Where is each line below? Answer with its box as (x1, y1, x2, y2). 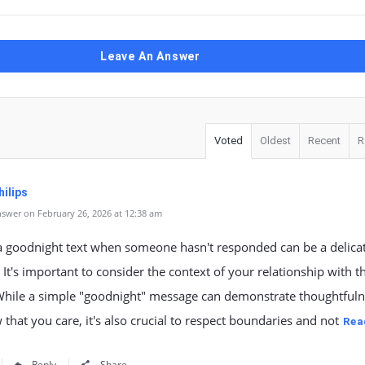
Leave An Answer (100, 50, 200, 63)
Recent (308, 134, 341, 147)
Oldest (260, 134, 291, 147)
